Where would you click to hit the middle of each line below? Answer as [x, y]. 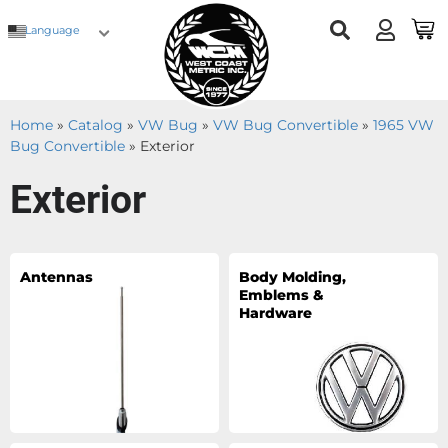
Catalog [95, 125]
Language [52, 30]
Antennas [56, 277]
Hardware [275, 313]
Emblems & [281, 295]
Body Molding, [292, 277]
